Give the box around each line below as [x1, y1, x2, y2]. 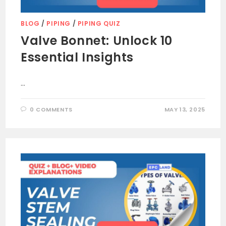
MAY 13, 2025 [164, 105, 205, 114]
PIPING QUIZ [77, 19, 121, 28]
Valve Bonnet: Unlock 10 [21, 32, 173, 49]
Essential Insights [21, 48, 134, 66]
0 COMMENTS [29, 105, 73, 114]
